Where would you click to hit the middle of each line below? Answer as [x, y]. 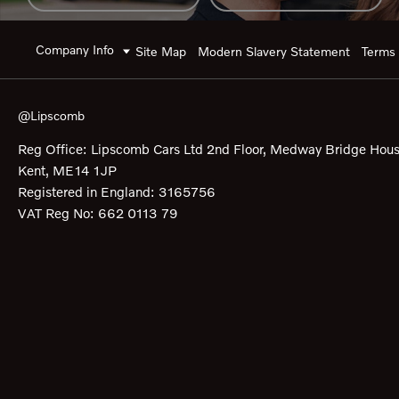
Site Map [161, 51]
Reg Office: [53, 148]
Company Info [75, 49]
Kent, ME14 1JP [67, 170]
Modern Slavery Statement [274, 51]
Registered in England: [86, 191]
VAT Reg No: [58, 212]
